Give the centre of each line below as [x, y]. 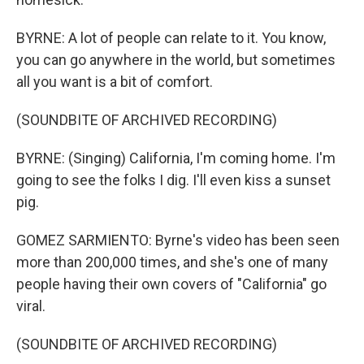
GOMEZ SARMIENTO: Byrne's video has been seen [178, 240]
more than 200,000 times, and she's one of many [172, 262]
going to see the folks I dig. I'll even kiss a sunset [173, 180]
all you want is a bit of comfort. [115, 82]
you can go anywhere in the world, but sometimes [176, 60]
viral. [31, 306]
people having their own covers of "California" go [171, 284]
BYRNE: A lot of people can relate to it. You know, [171, 38]
